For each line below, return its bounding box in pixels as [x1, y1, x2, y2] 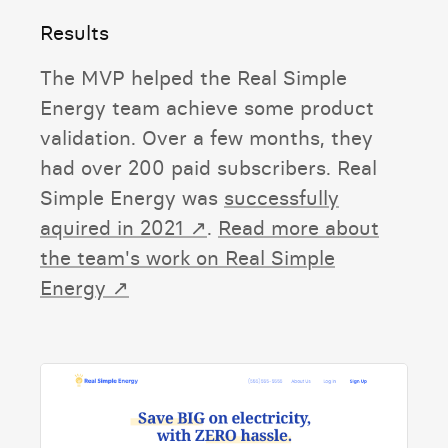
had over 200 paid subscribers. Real [40, 154, 377, 180]
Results [40, 19, 109, 45]
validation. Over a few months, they [40, 124, 373, 150]
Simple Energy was [40, 184, 224, 210]
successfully [224, 184, 339, 210]
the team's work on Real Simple [40, 244, 335, 270]
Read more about [218, 214, 379, 240]
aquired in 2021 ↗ [40, 214, 207, 240]
